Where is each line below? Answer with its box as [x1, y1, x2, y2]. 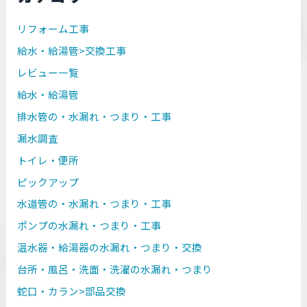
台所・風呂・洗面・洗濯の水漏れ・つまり [17, 262, 213, 277]
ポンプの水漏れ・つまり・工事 [17, 218, 162, 233]
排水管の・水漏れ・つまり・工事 [17, 108, 172, 123]
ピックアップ [17, 174, 79, 189]
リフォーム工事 [17, 21, 90, 36]
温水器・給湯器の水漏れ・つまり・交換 [17, 240, 203, 255]
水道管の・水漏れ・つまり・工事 [17, 196, 172, 211]
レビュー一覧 [17, 64, 79, 79]
